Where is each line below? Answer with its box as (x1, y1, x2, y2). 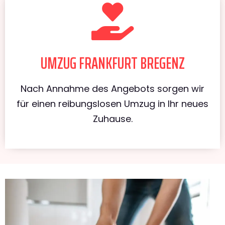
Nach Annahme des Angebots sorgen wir (21, 82, 204, 95)
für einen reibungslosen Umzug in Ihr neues (17, 97, 208, 110)
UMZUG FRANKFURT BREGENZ (40, 50, 185, 76)
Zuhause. (92, 112, 133, 125)
